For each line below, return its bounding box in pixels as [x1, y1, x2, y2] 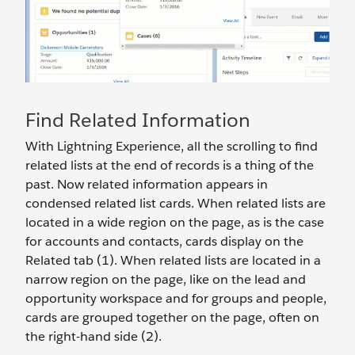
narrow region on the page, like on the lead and [25, 270, 306, 288]
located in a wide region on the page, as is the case [25, 213, 324, 231]
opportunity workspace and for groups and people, [25, 289, 326, 307]
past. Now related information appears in [25, 175, 268, 193]
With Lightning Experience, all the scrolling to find [25, 137, 318, 155]
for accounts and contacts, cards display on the [25, 232, 303, 250]
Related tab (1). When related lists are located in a [25, 251, 321, 269]
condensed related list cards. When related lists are [25, 194, 326, 212]
